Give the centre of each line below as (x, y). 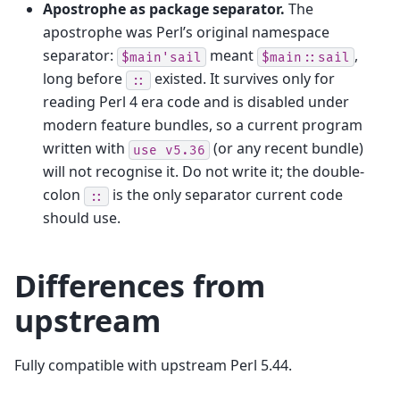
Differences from (140, 286)
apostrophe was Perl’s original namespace (186, 33)
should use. (82, 218)
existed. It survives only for (243, 79)
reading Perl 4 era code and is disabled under (196, 102)
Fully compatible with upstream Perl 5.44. (153, 366)
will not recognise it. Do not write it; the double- (204, 172)
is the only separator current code (226, 195)
